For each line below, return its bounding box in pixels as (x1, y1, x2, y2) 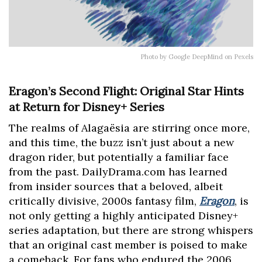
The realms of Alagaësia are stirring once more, (9, 121, 250, 135)
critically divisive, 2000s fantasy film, (9, 194, 199, 208)
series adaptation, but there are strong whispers (9, 223, 253, 237)
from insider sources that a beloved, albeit (9, 180, 223, 194)
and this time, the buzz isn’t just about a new (9, 136, 234, 150)
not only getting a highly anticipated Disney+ (9, 209, 238, 223)
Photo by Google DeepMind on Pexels (140, 52, 253, 61)
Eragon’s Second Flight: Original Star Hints (9, 84, 244, 99)
